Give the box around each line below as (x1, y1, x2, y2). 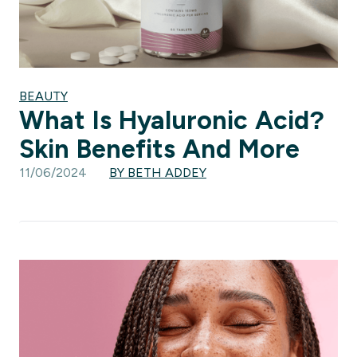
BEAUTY (19, 88, 68, 103)
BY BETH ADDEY (109, 165, 206, 179)
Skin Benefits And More (19, 134, 300, 163)
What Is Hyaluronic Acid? (19, 105, 325, 135)
